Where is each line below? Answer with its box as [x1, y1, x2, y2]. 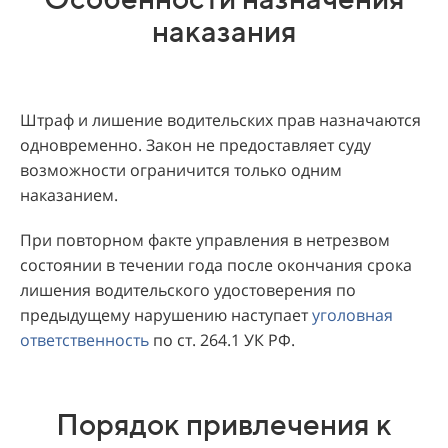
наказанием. [20, 183, 118, 206]
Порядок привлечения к [56, 405, 392, 442]
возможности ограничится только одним [20, 158, 342, 181]
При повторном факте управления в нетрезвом [20, 228, 390, 251]
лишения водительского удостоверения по [20, 278, 356, 301]
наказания [151, 12, 297, 49]
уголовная [312, 303, 393, 326]
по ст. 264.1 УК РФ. [149, 328, 295, 351]
